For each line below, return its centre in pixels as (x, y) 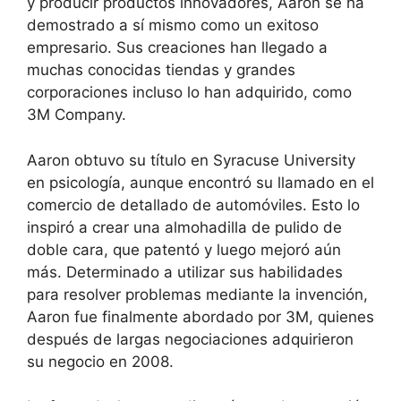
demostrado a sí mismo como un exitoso (173, 26)
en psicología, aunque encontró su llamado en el (200, 182)
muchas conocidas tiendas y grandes (161, 70)
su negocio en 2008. (100, 361)
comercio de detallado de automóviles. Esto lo (193, 205)
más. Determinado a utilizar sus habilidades (185, 272)
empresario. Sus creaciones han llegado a (177, 48)
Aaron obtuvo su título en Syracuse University (191, 160)
